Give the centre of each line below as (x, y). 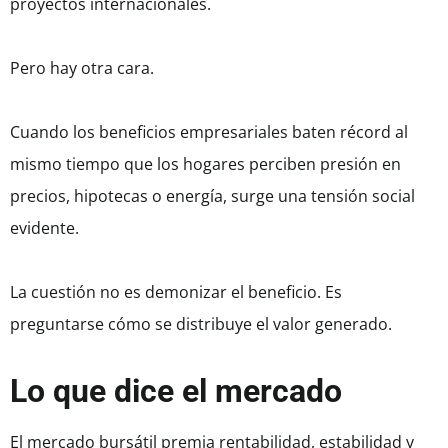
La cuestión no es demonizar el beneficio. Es (176, 292)
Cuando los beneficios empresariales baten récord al (209, 132)
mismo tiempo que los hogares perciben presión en (205, 164)
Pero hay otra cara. (82, 68)
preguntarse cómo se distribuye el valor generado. (201, 324)
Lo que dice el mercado (176, 391)
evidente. (44, 228)
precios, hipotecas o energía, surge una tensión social (212, 196)
